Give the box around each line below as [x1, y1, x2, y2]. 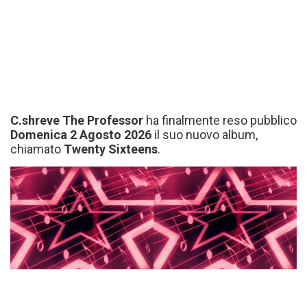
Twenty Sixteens [64, 142, 158, 156]
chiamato [10, 142, 64, 156]
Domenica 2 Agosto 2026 [10, 127, 151, 142]
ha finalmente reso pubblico [143, 113, 297, 127]
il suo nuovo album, [151, 127, 258, 142]
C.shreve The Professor [10, 113, 143, 127]
